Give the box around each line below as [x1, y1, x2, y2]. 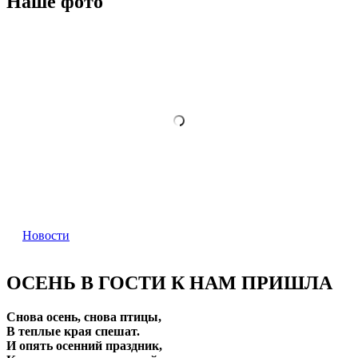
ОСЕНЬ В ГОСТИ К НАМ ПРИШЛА [6, 272, 332, 294]
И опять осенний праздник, [6, 339, 162, 353]
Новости [22, 228, 70, 242]
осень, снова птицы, [43, 310, 161, 324]
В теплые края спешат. [6, 324, 140, 339]
